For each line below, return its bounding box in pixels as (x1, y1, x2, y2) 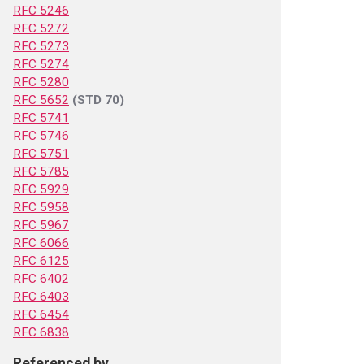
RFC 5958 (13, 200, 69, 214)
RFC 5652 (13, 93, 69, 107)
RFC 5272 (13, 21, 69, 36)
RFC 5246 (13, 3, 69, 18)
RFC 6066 (13, 236, 69, 250)
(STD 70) (72, 93, 124, 107)
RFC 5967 (13, 218, 69, 232)
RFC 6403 (13, 289, 69, 304)
